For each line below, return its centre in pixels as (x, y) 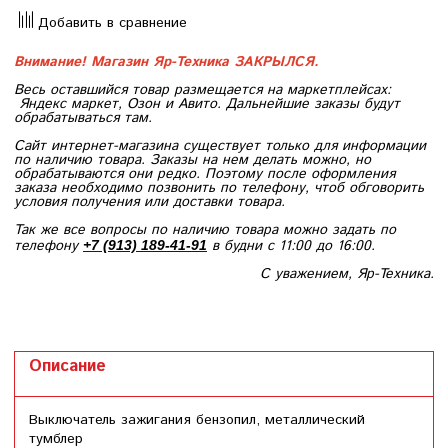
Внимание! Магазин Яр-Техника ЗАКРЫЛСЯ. (166, 61)
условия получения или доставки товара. (149, 201)
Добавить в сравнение (112, 22)
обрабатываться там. (83, 117)
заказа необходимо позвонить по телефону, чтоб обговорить (219, 187)
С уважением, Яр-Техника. (347, 273)
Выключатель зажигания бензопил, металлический (197, 419)
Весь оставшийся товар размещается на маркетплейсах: (202, 89)
